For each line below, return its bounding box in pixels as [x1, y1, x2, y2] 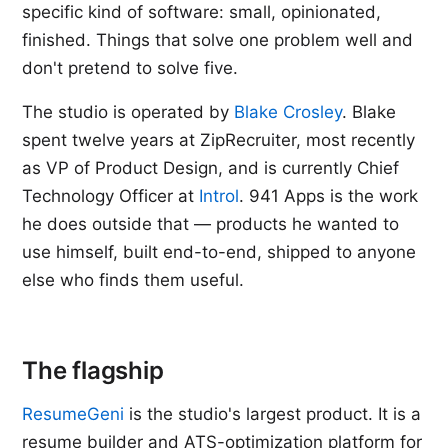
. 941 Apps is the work [239, 186, 419, 206]
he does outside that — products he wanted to [22, 214, 400, 234]
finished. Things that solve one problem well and [22, 30, 414, 50]
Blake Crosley [234, 102, 343, 122]
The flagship [22, 356, 164, 385]
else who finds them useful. [22, 270, 245, 290]
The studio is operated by [22, 102, 235, 122]
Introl [199, 186, 240, 206]
